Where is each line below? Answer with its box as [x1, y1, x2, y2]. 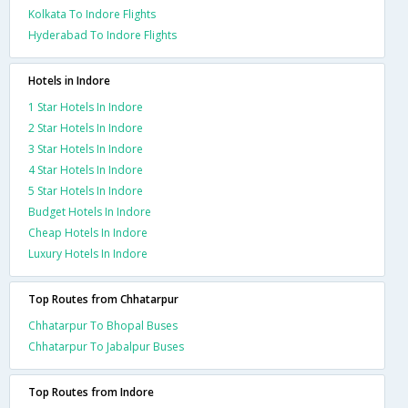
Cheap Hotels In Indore [28, 224, 148, 240]
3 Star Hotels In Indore [28, 140, 143, 157]
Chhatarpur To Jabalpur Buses [28, 338, 184, 354]
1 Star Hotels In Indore [28, 98, 143, 115]
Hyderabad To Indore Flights [28, 26, 177, 43]
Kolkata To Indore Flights [28, 5, 156, 22]
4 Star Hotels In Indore [28, 161, 143, 178]
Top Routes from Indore [28, 383, 154, 400]
